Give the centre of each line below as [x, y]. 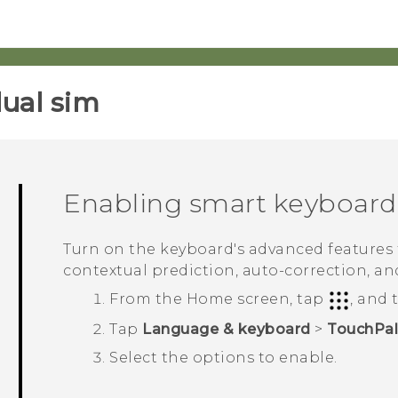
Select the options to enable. [223, 357]
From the [148, 299]
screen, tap [281, 299]
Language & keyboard [227, 329]
